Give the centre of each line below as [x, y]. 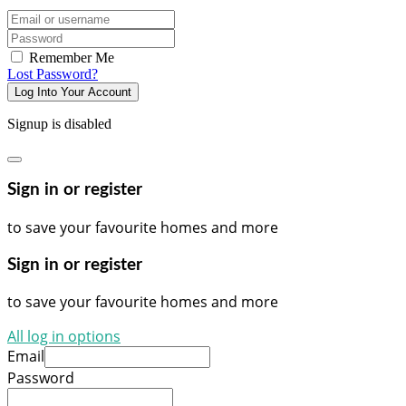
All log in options [64, 337]
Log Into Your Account [73, 92]
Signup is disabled [59, 123]
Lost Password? [53, 73]
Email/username [52, 16]
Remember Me [70, 57]
